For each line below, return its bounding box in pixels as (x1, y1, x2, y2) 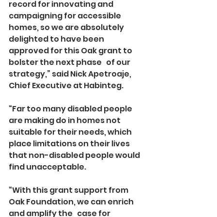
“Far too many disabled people (9, 103, 134, 114)
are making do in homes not (9, 114, 122, 126)
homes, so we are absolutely (9, 21, 125, 33)
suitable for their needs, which (9, 126, 133, 138)
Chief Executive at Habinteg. (9, 79, 124, 91)
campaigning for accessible (9, 10, 123, 21)
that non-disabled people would (9, 149, 141, 161)
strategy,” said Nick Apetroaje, (9, 68, 133, 79)
